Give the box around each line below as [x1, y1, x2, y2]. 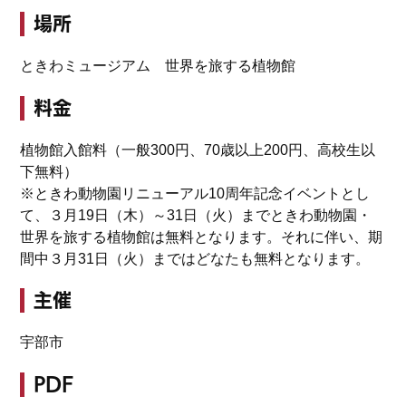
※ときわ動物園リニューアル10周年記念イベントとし [20, 185, 371, 201]
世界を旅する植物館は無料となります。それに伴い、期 [20, 228, 383, 245]
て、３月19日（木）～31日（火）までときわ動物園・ [20, 207, 372, 223]
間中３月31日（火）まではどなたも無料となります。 [20, 250, 371, 266]
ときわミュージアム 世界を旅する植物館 [20, 58, 296, 74]
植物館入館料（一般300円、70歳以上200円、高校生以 [20, 141, 376, 158]
